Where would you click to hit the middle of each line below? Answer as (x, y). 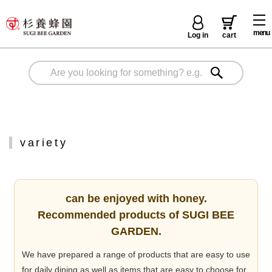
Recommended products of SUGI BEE (136, 215)
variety (44, 142)
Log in (198, 35)
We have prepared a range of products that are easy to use (136, 254)
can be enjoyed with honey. (136, 198)
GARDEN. (136, 231)
